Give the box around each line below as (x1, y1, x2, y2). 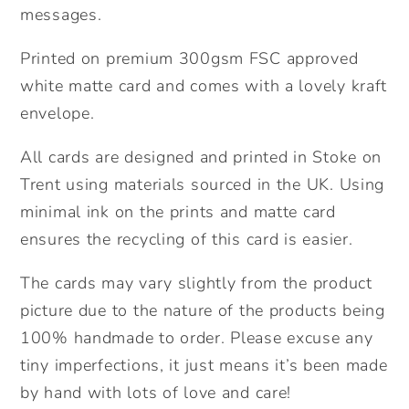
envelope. (20, 102, 95, 125)
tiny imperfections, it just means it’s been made (20, 354, 388, 377)
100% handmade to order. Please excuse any (20, 327, 373, 350)
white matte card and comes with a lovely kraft (20, 75, 388, 98)
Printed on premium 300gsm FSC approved (20, 47, 359, 70)
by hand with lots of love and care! (20, 382, 292, 404)
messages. (20, 4, 102, 26)
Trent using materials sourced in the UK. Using (20, 173, 385, 196)
